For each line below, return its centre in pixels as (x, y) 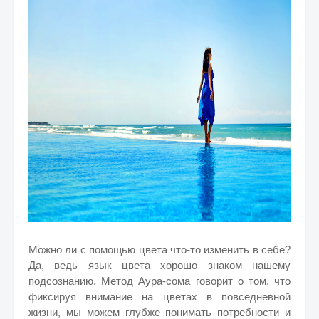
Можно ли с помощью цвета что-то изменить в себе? (159, 250)
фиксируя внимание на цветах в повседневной (159, 297)
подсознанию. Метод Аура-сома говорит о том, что (159, 281)
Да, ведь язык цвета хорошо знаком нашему (159, 265)
